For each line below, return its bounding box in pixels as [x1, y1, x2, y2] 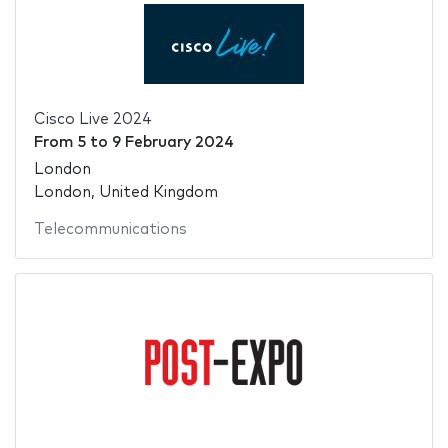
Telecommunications [33, 221, 187, 237]
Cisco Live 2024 [33, 112, 152, 128]
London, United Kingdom [33, 184, 218, 200]
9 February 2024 [111, 135, 234, 151]
